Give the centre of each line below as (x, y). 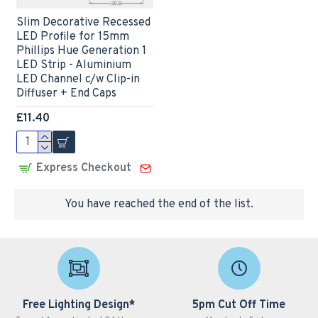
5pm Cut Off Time (239, 305)
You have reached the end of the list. (159, 204)
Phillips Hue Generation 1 (81, 51)
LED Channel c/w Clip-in (78, 80)
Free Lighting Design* (78, 305)
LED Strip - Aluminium (73, 66)
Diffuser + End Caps (66, 94)
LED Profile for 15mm (72, 37)
